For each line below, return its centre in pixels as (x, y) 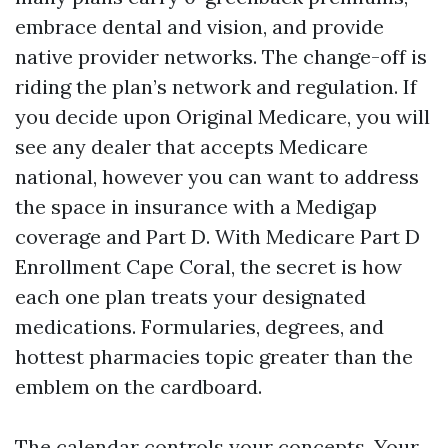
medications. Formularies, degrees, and (199, 326)
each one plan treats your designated (190, 296)
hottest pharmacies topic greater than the (214, 356)
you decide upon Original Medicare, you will (222, 116)
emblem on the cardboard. (138, 386)
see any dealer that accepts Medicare (191, 146)
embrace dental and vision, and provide (199, 26)
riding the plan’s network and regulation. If (216, 86)
